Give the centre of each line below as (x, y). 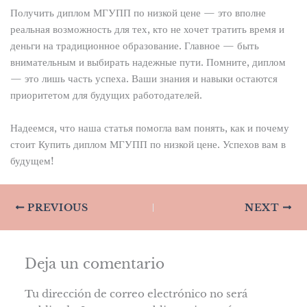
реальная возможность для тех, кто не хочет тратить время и (147, 30)
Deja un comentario (95, 263)
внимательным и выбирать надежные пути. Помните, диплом (148, 63)
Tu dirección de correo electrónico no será (136, 294)
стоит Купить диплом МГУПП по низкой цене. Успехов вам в (148, 144)
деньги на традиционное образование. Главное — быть (134, 46)
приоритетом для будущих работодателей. (106, 96)
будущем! (32, 161)
